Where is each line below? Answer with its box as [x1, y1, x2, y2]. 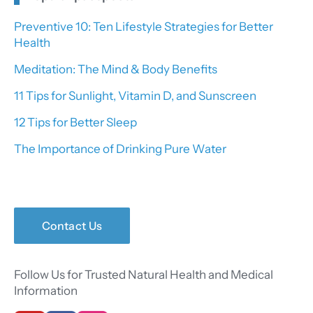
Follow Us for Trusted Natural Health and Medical [14, 267, 273, 282]
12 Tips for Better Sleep [14, 115, 137, 129]
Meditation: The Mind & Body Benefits [14, 61, 217, 76]
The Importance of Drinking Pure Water [14, 141, 226, 156]
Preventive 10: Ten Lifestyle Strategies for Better [14, 19, 273, 34]
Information [14, 283, 78, 298]
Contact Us [42, 218, 103, 233]
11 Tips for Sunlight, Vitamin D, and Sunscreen [14, 88, 256, 103]
